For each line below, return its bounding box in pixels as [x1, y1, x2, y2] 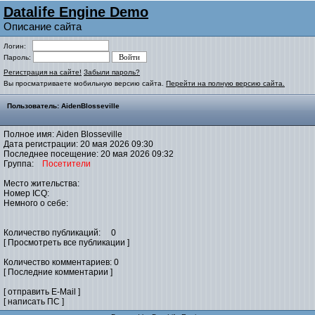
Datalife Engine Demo [4, 4, 148, 20]
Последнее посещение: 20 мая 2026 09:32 [4, 149, 174, 159]
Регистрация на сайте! [4, 68, 82, 76]
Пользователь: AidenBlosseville [7, 102, 120, 110]
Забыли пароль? [84, 68, 140, 76]
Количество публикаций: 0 [4, 228, 116, 238]
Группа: [4, 159, 42, 169]
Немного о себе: [4, 198, 68, 208]
